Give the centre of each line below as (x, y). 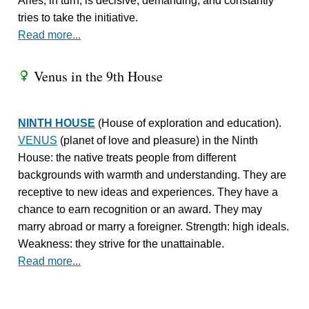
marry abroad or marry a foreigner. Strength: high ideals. (154, 227)
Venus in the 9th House (97, 77)
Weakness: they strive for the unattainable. (121, 244)
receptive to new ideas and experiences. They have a (148, 192)
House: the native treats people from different (127, 158)
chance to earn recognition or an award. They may (140, 210)
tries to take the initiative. (78, 18)
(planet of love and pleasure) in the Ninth (158, 141)
